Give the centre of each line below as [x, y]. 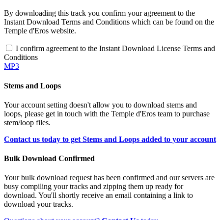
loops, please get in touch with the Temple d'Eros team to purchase [107, 113]
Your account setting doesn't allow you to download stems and [100, 105]
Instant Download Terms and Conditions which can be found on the [109, 22]
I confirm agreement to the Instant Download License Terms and [115, 49]
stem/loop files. [27, 122]
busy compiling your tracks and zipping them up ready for [94, 187]
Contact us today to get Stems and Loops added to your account [110, 139]
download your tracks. [39, 204]
